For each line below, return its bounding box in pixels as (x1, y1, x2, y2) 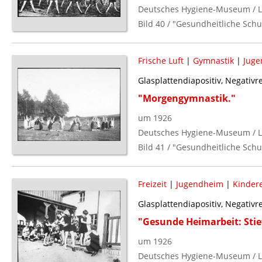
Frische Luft (137, 54, 184, 66)
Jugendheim (175, 178, 223, 189)
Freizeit (137, 178, 167, 189)
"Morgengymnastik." (137, 91, 236, 105)
